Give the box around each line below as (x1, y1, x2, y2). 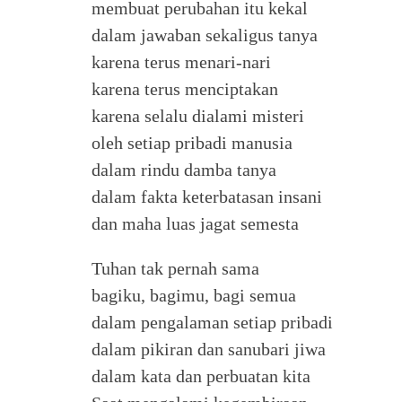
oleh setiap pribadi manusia (92, 133, 293, 153)
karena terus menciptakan (92, 79, 278, 99)
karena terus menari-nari (92, 52, 271, 72)
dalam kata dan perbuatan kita (92, 366, 310, 386)
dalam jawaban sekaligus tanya (92, 25, 318, 45)
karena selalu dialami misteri (92, 106, 304, 126)
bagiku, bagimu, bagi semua (92, 285, 296, 305)
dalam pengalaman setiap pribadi (92, 312, 333, 332)
